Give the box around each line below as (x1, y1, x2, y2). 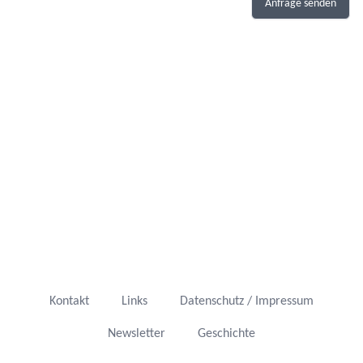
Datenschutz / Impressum (180, 295, 314, 309)
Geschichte (198, 327, 255, 341)
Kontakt (49, 295, 89, 309)
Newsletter (108, 327, 165, 341)
